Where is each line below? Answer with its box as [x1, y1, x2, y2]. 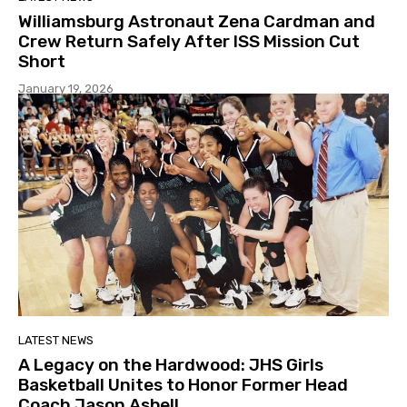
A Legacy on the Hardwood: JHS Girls [18, 353, 323, 375]
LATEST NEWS [18, 333, 94, 347]
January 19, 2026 [18, 82, 114, 96]
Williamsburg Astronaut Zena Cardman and [18, 11, 375, 33]
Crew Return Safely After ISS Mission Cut [18, 31, 360, 53]
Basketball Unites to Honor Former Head [18, 373, 348, 395]
